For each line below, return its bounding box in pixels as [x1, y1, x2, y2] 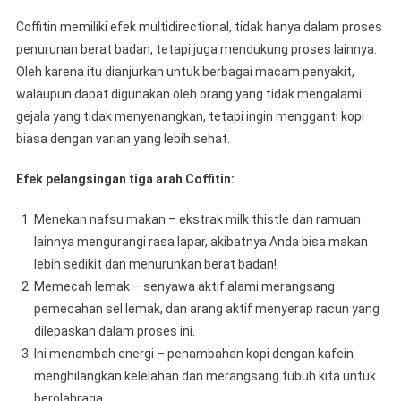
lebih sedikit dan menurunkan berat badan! [33, 257, 277, 271]
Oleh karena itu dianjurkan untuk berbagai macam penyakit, [15, 64, 354, 79]
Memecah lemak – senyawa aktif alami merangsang [33, 279, 335, 294]
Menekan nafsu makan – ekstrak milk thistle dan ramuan [33, 212, 361, 226]
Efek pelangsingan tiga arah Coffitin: [15, 172, 235, 186]
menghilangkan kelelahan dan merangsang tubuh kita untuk [33, 369, 376, 383]
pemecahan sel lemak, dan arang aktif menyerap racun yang [33, 302, 380, 316]
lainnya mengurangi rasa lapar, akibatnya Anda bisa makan [33, 235, 368, 249]
